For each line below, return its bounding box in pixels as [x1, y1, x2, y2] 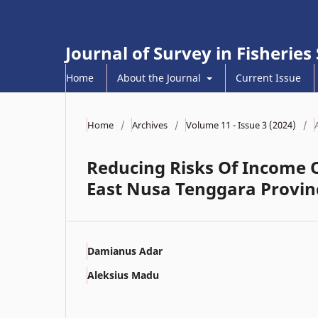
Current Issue [235, 70, 301, 84]
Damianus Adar [87, 243, 163, 258]
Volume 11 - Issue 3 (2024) [186, 118, 296, 131]
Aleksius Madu [87, 268, 159, 282]
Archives [132, 118, 168, 131]
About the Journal [117, 70, 204, 84]
